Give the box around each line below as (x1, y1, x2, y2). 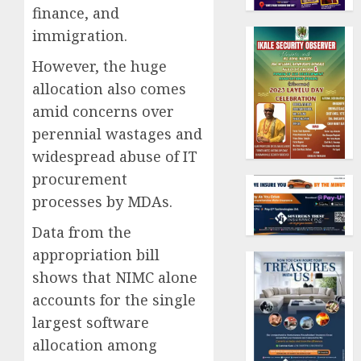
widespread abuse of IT (32, 146, 197, 166)
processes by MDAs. (32, 191, 172, 211)
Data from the (32, 222, 131, 242)
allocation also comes (32, 78, 186, 98)
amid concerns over (32, 101, 174, 121)
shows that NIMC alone (32, 267, 197, 287)
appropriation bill (32, 244, 160, 264)
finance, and (32, 2, 119, 23)
